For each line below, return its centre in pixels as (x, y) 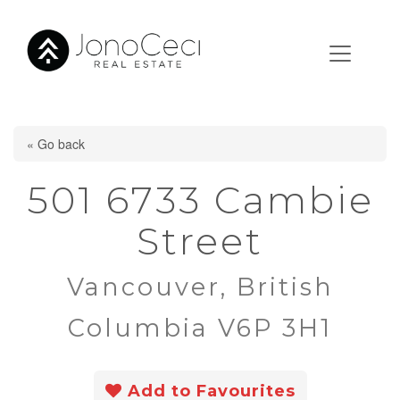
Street (200, 241)
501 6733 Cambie (200, 200)
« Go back (56, 144)
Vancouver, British (200, 287)
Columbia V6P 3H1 (200, 328)
